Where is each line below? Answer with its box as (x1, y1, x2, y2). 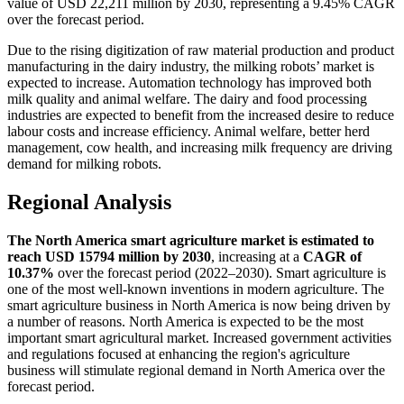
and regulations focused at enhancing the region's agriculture (7, 346, 350, 363)
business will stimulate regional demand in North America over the (7, 363, 385, 379)
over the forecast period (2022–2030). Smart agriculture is (58, 265, 386, 281)
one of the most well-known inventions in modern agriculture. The (7, 281, 384, 298)
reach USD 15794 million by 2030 (7, 249, 211, 265)
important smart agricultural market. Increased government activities (7, 330, 391, 346)
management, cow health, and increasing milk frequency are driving (7, 140, 392, 156)
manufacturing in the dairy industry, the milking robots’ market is (7, 59, 374, 75)
